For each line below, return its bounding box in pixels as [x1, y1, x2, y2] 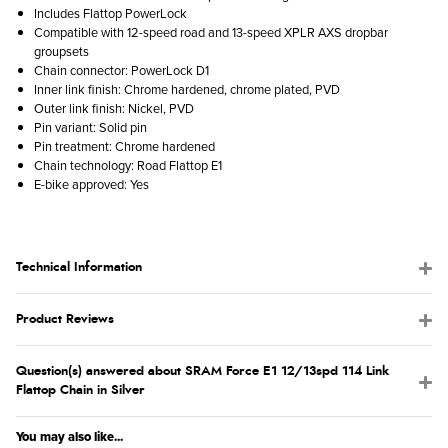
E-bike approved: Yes [34, 174, 149, 193]
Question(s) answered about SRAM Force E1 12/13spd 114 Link [16, 364, 389, 378]
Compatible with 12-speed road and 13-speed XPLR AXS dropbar [34, 22, 388, 41]
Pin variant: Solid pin [34, 117, 147, 136]
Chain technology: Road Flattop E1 [34, 155, 222, 174]
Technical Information [16, 260, 142, 274]
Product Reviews [16, 312, 114, 326]
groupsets [34, 41, 89, 60]
